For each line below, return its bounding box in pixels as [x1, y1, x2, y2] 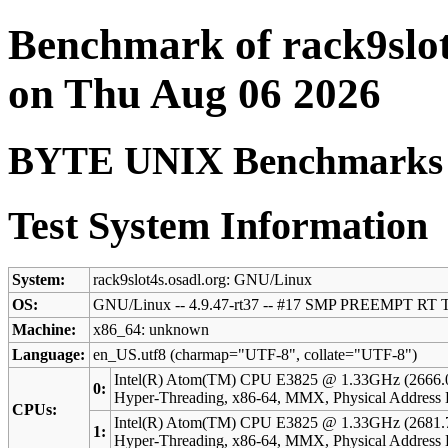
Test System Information [8, 202, 428, 248]
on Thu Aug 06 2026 [8, 69, 381, 117]
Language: [12, 346, 86, 364]
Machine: [12, 321, 77, 339]
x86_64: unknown [93, 321, 210, 339]
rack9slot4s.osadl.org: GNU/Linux [93, 271, 313, 289]
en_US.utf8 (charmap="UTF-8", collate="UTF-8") [93, 346, 418, 364]
